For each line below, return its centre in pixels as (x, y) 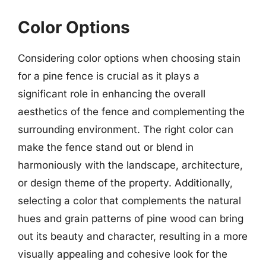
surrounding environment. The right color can (126, 129)
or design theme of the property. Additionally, (125, 183)
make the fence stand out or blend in (106, 147)
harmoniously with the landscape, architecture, (130, 165)
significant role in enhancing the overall (112, 94)
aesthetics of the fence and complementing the (131, 112)
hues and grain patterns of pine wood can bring (131, 218)
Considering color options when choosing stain (129, 58)
